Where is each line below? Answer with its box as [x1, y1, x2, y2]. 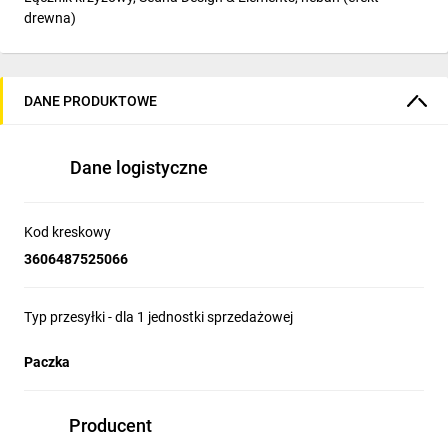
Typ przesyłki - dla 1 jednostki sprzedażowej [24, 309, 293, 325]
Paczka [24, 354, 70, 370]
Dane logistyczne [70, 157, 208, 178]
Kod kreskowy [24, 224, 111, 240]
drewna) [24, 10, 76, 26]
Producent [69, 415, 152, 436]
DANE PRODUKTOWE [24, 92, 157, 109]
